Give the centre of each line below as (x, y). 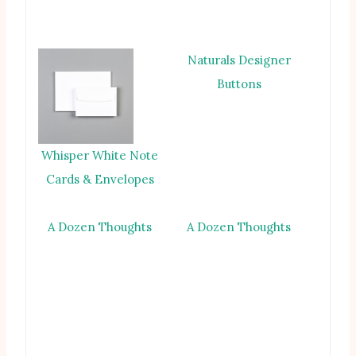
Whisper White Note (100, 156)
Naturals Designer (239, 60)
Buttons (239, 84)
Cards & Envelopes (100, 180)
